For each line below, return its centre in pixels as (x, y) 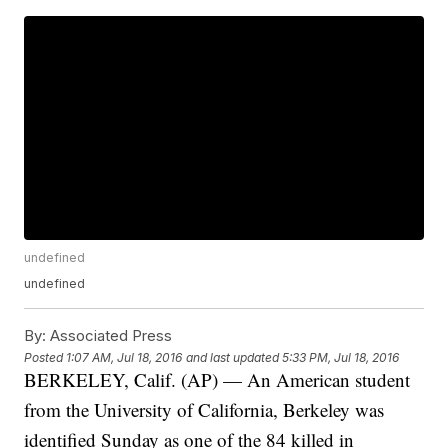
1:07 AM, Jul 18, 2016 (124, 357)
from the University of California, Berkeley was (204, 410)
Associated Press (109, 336)
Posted (45, 357)
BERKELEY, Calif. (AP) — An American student (217, 380)
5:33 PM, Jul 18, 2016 (341, 357)
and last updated (233, 357)
